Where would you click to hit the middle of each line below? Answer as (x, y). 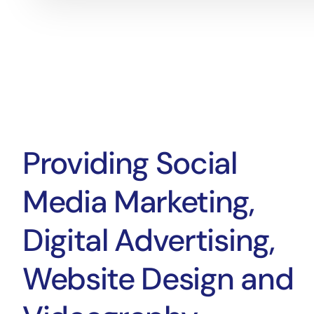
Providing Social (129, 164)
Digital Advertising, (148, 241)
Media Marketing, (138, 202)
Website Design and (158, 279)
